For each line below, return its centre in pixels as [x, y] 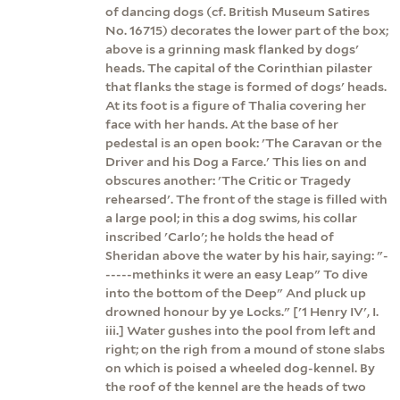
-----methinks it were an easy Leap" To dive [237, 274]
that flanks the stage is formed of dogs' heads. [246, 86]
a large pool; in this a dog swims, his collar [231, 217]
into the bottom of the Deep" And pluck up [236, 292]
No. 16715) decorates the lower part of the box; [247, 30]
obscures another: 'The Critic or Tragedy [228, 180]
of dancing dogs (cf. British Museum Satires [237, 11]
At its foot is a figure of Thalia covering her [236, 105]
